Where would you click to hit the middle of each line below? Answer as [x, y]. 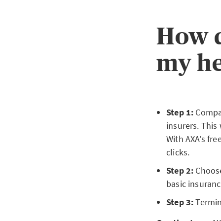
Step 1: [181, 112]
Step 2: [181, 170]
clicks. [178, 152]
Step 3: [180, 202]
